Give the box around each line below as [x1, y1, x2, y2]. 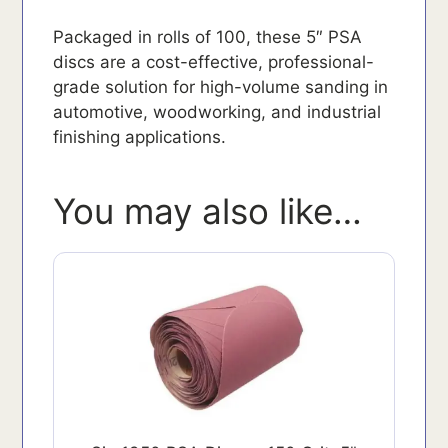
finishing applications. [53, 126, 227, 147]
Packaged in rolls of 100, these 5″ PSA [53, 26, 363, 47]
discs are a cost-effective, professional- [53, 51, 375, 72]
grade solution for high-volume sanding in [53, 76, 389, 97]
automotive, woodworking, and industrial [53, 101, 382, 122]
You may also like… [53, 189, 363, 232]
